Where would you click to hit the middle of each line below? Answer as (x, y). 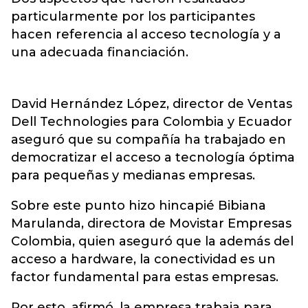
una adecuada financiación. (100, 52)
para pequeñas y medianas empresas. (133, 175)
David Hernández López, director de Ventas (152, 104)
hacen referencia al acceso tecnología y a (146, 34)
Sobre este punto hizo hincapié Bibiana (139, 206)
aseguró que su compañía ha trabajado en (148, 140)
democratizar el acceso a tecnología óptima (153, 157)
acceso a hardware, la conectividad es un (143, 259)
